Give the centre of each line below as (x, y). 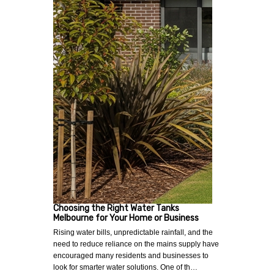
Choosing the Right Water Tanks (116, 209)
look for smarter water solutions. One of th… (125, 268)
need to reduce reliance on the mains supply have (136, 244)
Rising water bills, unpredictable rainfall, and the (133, 233)
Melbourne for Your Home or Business (126, 218)
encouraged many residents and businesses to (131, 256)
